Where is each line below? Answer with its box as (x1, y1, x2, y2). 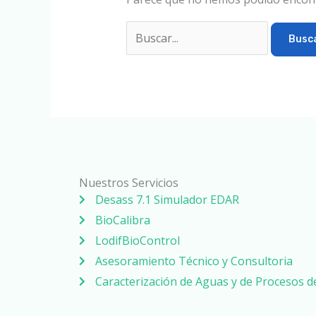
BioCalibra (95, 212, 150, 228)
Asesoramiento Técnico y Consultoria (95, 253, 293, 269)
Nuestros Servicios (79, 174, 178, 190)
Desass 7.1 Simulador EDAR (95, 191, 239, 207)
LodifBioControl (95, 232, 180, 248)
